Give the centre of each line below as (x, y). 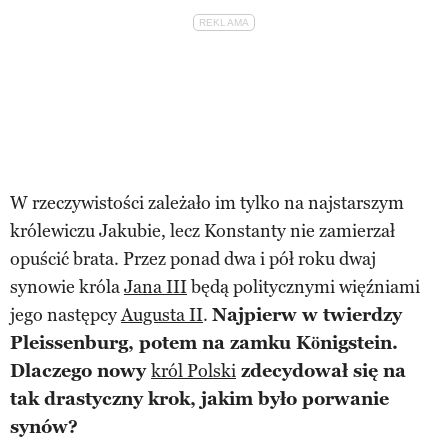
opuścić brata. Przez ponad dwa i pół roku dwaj (193, 258)
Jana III (155, 286)
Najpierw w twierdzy (307, 314)
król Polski (193, 370)
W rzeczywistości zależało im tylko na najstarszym (207, 202)
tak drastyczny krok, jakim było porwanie (199, 398)
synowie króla (67, 286)
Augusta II (162, 314)
